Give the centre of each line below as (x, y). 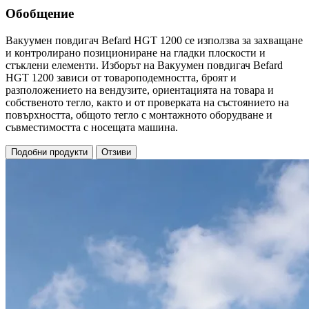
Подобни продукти (49, 152)
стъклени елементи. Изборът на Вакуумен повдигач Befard (144, 65)
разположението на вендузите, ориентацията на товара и (140, 90)
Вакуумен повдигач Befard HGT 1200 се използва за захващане (154, 40)
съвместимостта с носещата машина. (92, 127)
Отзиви (116, 152)
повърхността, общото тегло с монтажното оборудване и (139, 114)
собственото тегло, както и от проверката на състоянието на (147, 102)
